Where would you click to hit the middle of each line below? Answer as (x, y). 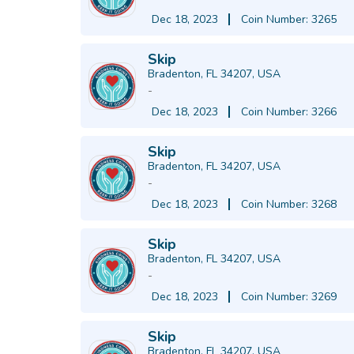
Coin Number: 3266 (289, 112)
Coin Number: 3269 (289, 297)
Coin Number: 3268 (289, 204)
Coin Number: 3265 (289, 19)
